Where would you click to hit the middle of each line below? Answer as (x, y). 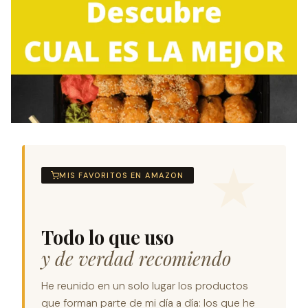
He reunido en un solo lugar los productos (145, 286)
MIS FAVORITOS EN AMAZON (122, 176)
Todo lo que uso (108, 237)
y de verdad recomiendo (136, 258)
